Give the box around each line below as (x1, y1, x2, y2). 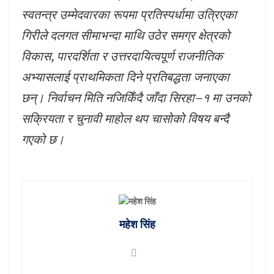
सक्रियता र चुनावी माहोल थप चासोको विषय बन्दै (21, 110, 229, 127)
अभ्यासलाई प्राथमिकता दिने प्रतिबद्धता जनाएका (21, 68, 229, 86)
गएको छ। (21, 131, 64, 148)
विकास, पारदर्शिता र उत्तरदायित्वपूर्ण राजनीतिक (21, 48, 223, 65)
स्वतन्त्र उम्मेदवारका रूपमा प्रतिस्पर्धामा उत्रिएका (21, 6, 237, 23)
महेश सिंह (119, 217, 155, 231)
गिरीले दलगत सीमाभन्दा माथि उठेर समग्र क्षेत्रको (21, 27, 230, 44)
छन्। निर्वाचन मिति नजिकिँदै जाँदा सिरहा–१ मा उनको (21, 89, 251, 106)
